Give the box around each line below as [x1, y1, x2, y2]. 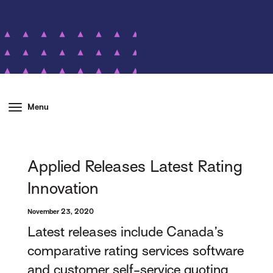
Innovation [27, 179, 99, 198]
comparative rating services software [27, 243, 244, 259]
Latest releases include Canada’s [27, 224, 224, 240]
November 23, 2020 [27, 207, 94, 216]
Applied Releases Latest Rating [27, 157, 243, 176]
